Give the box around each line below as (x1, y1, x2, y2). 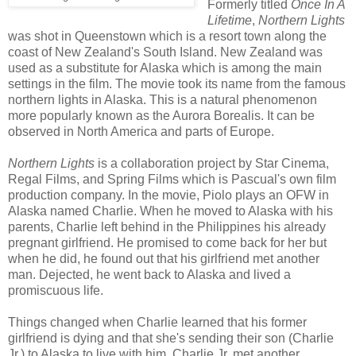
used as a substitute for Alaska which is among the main (8, 61, 322, 75)
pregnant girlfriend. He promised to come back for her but (8, 236, 327, 250)
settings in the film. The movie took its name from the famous (8, 77, 346, 91)
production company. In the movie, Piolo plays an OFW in (8, 188, 329, 203)
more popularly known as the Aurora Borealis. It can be (8, 109, 315, 123)
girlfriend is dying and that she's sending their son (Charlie (8, 331, 334, 346)
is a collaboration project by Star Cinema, (98, 157, 329, 171)
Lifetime (207, 14, 252, 28)
